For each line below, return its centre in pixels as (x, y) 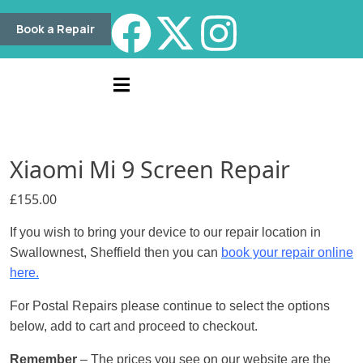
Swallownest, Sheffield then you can (115, 253)
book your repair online (287, 253)
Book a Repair (56, 28)
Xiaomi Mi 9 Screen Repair (150, 169)
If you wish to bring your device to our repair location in (165, 233)
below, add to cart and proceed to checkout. (134, 327)
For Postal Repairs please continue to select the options (170, 306)
